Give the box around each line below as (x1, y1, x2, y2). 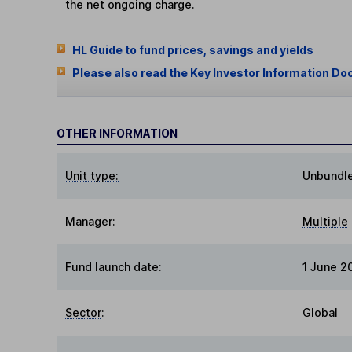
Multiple (302, 214, 348, 229)
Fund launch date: (65, 260, 163, 274)
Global (302, 306, 338, 320)
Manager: (65, 214, 116, 229)
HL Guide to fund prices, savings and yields (71, 42, 313, 57)
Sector (65, 306, 102, 320)
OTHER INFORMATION (57, 126, 178, 141)
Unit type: (65, 169, 119, 183)
